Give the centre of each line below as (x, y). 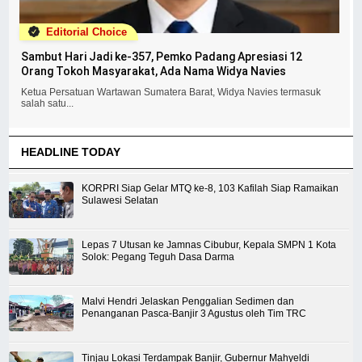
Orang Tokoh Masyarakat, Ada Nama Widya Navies (154, 71)
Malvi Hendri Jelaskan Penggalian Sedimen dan (188, 301)
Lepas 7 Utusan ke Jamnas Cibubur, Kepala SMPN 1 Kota (209, 244)
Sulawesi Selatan (120, 200)
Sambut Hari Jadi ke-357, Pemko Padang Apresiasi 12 (162, 56)
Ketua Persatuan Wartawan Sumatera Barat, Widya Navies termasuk (171, 92)
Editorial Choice (85, 32)
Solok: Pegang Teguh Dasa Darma (158, 257)
